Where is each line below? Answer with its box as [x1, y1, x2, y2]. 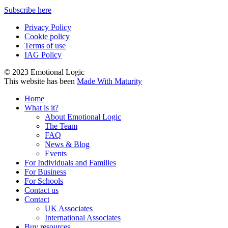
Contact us [24, 186, 59, 195]
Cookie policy [24, 32, 70, 41]
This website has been [4, 77, 77, 86]
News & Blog [45, 140, 90, 149]
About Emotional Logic [45, 112, 121, 122]
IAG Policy [24, 50, 62, 60]
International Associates [45, 213, 121, 222]
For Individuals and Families [24, 158, 116, 167]
